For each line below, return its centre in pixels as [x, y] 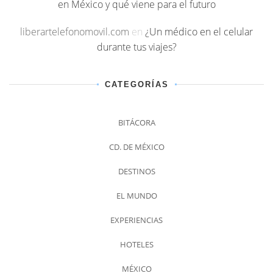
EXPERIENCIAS [136, 220]
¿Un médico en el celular [199, 32]
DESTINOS [136, 172]
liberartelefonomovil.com [75, 32]
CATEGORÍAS [136, 85]
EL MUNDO [136, 196]
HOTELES [136, 245]
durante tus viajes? [136, 47]
